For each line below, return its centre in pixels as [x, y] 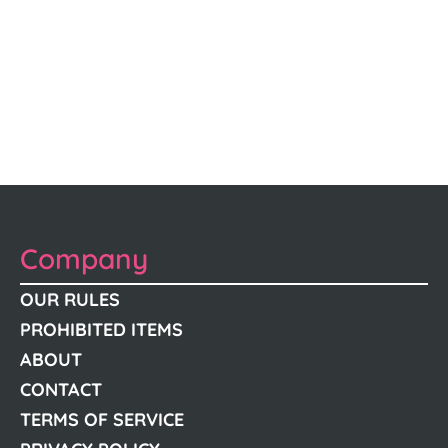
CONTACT [61, 389]
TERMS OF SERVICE [102, 419]
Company [84, 258]
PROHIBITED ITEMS [101, 329]
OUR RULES [70, 299]
